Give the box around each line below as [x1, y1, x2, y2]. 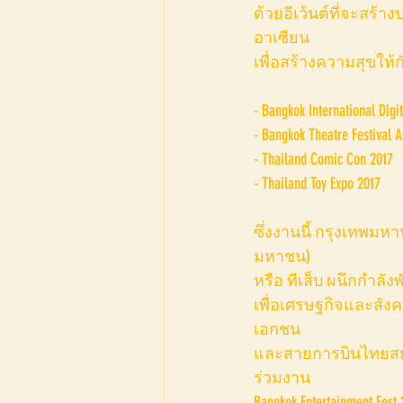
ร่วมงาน [254, 368, 310, 389]
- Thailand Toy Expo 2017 [254, 174, 381, 194]
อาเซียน [254, 28, 309, 49]
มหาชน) [254, 246, 310, 267]
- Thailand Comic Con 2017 [254, 149, 393, 170]
